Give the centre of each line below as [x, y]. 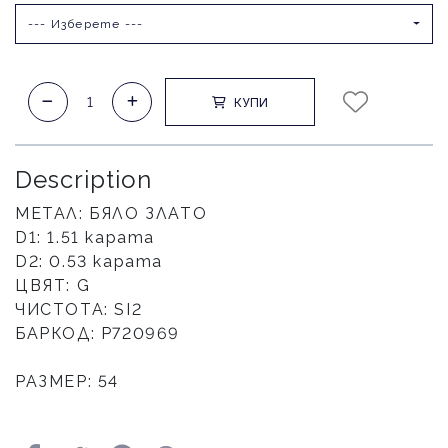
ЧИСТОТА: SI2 [79, 309]
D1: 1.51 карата [85, 237]
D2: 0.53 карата [89, 261]
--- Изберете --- [86, 23]
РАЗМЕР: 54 [67, 381]
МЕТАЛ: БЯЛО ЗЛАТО [111, 213]
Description [83, 179]
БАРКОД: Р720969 [97, 333]
